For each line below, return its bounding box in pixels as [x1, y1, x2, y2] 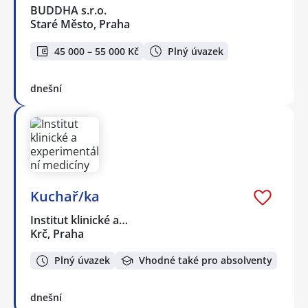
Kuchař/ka [30, 186, 100, 206]
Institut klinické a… [30, 212, 129, 228]
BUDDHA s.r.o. [30, 3, 108, 19]
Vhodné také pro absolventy [139, 254, 272, 267]
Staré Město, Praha [30, 16, 130, 32]
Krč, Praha [30, 225, 84, 241]
